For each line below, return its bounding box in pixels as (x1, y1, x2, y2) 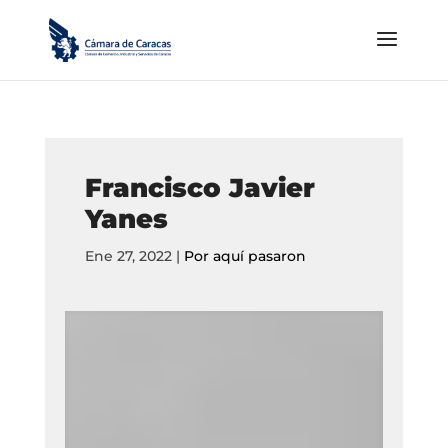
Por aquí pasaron (183, 247, 306, 265)
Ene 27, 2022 (84, 247, 172, 265)
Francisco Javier (84, 172, 315, 204)
